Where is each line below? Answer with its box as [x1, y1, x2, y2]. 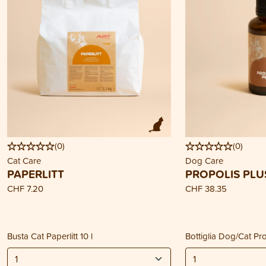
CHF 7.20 [7, 182, 43, 195]
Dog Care [185, 154, 223, 167]
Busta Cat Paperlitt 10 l [7, 230, 93, 242]
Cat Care [7, 154, 41, 167]
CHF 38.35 [185, 182, 227, 195]
